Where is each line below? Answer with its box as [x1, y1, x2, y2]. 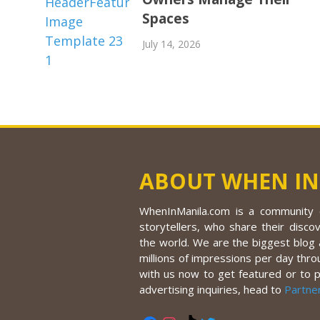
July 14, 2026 [142, 37, 201, 51]
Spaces [142, 9, 190, 29]
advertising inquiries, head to [139, 282, 284, 297]
